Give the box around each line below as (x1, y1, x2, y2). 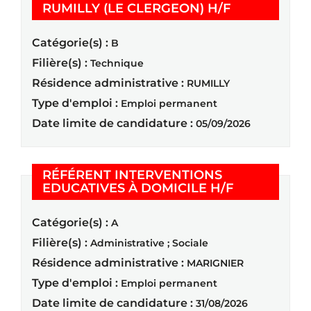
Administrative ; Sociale (90, 236, 208, 249)
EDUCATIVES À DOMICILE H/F (42, 180, 233, 196)
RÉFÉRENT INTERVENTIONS (42, 167, 222, 183)
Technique (90, 56, 144, 69)
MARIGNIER (187, 256, 244, 269)
